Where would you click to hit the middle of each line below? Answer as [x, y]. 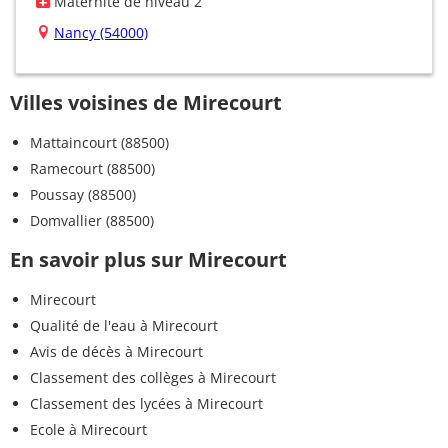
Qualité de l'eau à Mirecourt [124, 325]
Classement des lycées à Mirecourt [146, 403]
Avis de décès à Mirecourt [116, 351]
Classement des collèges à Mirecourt [153, 377]
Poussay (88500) [83, 194]
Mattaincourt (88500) [99, 142]
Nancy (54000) [101, 32]
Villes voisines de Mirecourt [146, 102]
